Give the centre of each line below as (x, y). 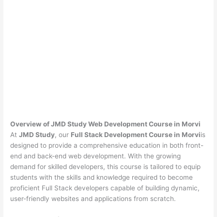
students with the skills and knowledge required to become (102, 177)
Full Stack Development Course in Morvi (136, 134)
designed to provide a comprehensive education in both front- (107, 145)
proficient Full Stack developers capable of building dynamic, (105, 188)
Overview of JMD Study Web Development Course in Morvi (106, 124)
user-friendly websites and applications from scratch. (93, 198)
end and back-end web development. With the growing (96, 156)
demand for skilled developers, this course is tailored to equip (106, 166)
